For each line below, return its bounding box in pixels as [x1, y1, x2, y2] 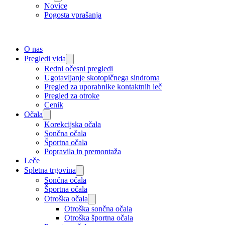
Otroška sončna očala [64, 204, 132, 213]
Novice [44, 2, 67, 11]
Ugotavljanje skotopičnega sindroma [44, 73, 160, 82]
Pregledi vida [24, 54, 66, 63]
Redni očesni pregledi [44, 64, 113, 73]
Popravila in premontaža [44, 147, 121, 156]
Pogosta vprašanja [44, 11, 101, 20]
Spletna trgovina [24, 166, 76, 175]
